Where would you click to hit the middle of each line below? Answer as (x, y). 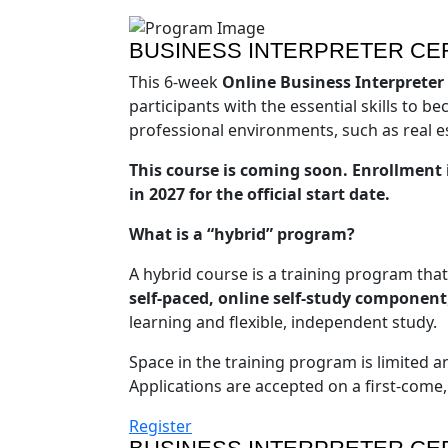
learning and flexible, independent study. (283, 321)
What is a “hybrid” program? (242, 233)
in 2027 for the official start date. (259, 193)
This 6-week (175, 81)
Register (160, 425)
